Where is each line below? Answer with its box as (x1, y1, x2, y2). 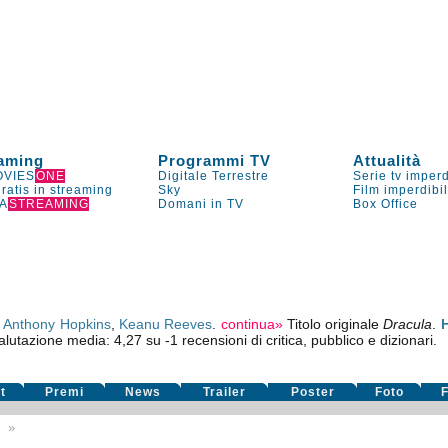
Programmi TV (158, 152, 272, 169)
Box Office (353, 197, 419, 211)
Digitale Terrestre (158, 169, 270, 183)
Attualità (353, 152, 422, 169)
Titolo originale (286, 316, 384, 332)
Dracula (383, 316, 433, 332)
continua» (220, 316, 283, 332)
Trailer (203, 385, 247, 399)
